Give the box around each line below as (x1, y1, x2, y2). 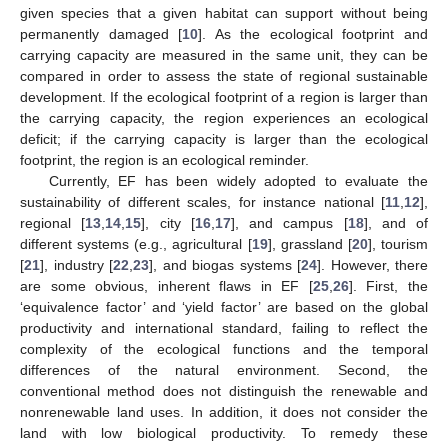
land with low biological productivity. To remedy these (20, 424, 428, 441)
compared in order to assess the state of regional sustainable (20, 67, 428, 84)
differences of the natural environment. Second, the (20, 361, 428, 378)
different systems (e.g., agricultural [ (20, 235, 252, 252)
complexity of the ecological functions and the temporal (20, 340, 428, 357)
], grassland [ (267, 235, 352, 252)
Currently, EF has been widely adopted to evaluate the (48, 172, 428, 189)
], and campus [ (230, 214, 348, 231)
